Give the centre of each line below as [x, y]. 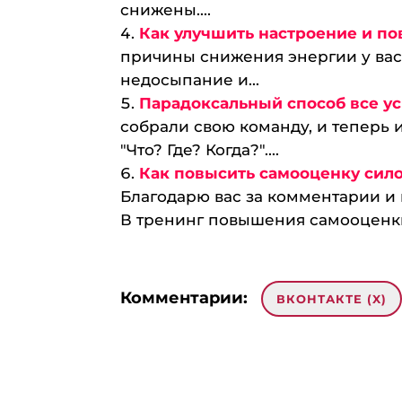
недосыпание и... [190, 80]
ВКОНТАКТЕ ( [325, 299]
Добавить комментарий [227, 371]
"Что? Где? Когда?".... [200, 150]
